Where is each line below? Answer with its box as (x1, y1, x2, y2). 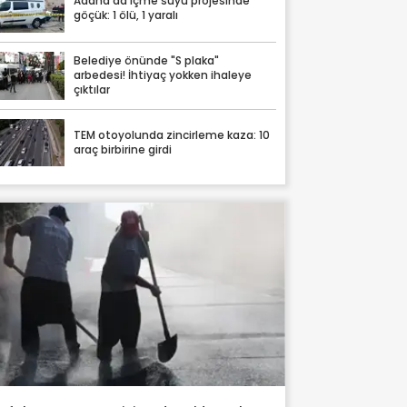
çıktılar (74, 83, 111, 98)
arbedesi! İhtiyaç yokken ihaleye (74, 68, 253, 84)
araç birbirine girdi (74, 142, 173, 157)
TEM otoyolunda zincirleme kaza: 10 (74, 127, 271, 143)
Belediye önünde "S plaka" (74, 54, 220, 69)
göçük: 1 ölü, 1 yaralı (74, 8, 179, 24)
